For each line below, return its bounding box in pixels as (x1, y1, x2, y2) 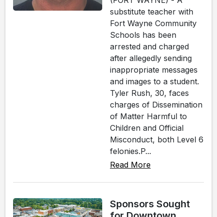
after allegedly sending (110, 53, 192, 63)
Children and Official (110, 123, 184, 133)
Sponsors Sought (110, 198, 190, 210)
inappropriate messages (110, 65, 198, 75)
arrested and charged (110, 42, 189, 52)
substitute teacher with (110, 7, 193, 17)
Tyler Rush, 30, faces (110, 88, 189, 98)
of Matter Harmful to (110, 111, 187, 122)
